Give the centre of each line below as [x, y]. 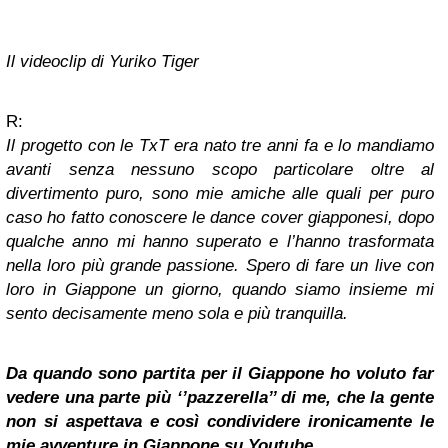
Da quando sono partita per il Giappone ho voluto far [220, 374]
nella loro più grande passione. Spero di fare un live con [220, 266]
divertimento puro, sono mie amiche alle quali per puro [220, 194]
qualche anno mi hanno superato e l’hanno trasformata [220, 242]
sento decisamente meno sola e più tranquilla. [177, 314]
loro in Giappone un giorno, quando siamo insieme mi [220, 290]
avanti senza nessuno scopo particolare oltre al [220, 170]
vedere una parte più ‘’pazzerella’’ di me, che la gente [220, 398]
